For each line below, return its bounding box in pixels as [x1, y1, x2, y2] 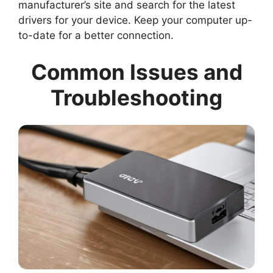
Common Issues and [30, 58, 243, 85]
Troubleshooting [51, 84, 222, 110]
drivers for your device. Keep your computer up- [18, 14, 252, 27]
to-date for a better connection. [18, 29, 174, 42]
